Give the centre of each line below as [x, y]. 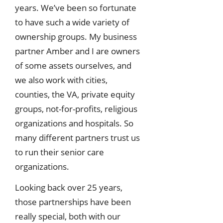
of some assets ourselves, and [73, 66]
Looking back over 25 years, [69, 187]
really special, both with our [68, 216]
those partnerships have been [73, 202]
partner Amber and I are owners [77, 51]
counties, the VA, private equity [75, 95]
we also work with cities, [61, 80]
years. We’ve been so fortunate [76, 8]
